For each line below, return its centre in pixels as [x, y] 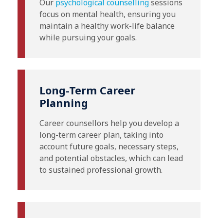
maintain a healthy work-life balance [107, 26]
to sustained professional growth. [101, 170]
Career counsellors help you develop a [109, 123]
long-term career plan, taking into [101, 135]
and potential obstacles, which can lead [111, 158]
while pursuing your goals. [88, 38]
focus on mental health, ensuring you [108, 14]
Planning [64, 103]
